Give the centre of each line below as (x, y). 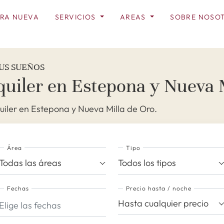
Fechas (18, 188)
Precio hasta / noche (158, 188)
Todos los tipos (147, 163)
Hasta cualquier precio (163, 203)
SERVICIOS (76, 17)
